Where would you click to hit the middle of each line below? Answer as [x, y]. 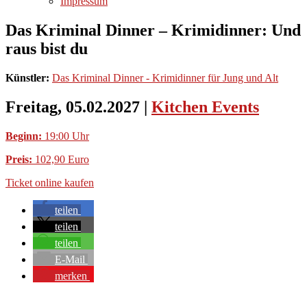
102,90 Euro [62, 159]
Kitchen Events [205, 107]
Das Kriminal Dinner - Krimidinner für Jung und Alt [165, 77]
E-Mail [70, 259]
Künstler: [29, 77]
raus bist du [47, 48]
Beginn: [24, 136]
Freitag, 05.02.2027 [75, 107]
